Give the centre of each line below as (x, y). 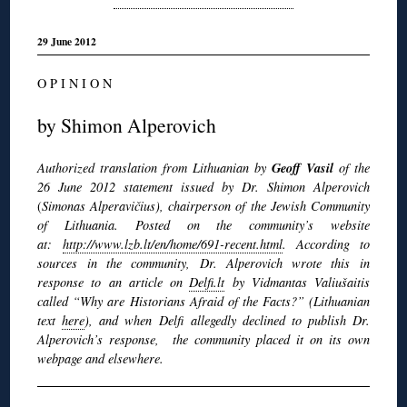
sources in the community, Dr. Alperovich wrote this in (203, 263)
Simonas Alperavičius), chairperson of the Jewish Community (206, 205)
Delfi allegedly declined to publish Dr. (264, 320)
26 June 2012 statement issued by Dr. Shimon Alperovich (203, 186)
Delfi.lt (207, 282)
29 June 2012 (67, 42)
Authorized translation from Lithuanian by (154, 167)
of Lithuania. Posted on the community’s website (203, 224)
